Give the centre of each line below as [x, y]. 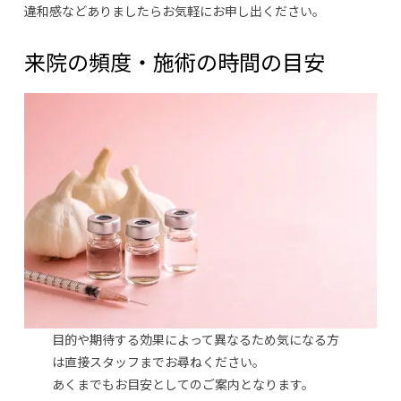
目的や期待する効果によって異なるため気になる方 [196, 339]
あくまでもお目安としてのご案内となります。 [183, 384]
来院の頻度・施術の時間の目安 [174, 62]
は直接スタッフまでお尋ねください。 [159, 361]
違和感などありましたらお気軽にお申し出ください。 [174, 11]
